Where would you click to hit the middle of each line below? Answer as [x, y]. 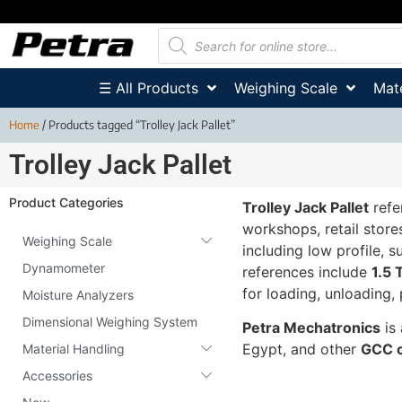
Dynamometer [64, 267]
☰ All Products [149, 88]
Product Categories [66, 202]
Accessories [57, 375]
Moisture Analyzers [78, 294]
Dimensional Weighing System [110, 321]
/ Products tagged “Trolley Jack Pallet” [137, 125]
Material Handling [74, 348]
